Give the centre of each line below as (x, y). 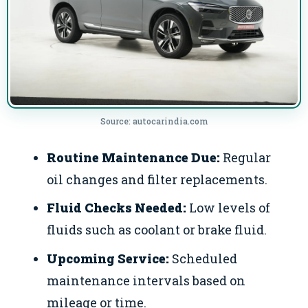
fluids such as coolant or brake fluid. (157, 230)
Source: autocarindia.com (154, 121)
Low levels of (229, 208)
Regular (246, 158)
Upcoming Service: (108, 258)
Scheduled (203, 258)
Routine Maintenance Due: (134, 158)
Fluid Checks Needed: (117, 208)
